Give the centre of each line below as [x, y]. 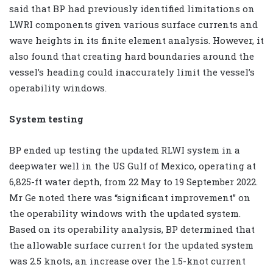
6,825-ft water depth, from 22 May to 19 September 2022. [133, 181]
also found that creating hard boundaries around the [132, 56]
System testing [46, 119]
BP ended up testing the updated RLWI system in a [125, 150]
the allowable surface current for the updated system [131, 245]
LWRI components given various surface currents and [133, 24]
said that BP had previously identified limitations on [132, 8]
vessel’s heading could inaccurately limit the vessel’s [132, 72]
